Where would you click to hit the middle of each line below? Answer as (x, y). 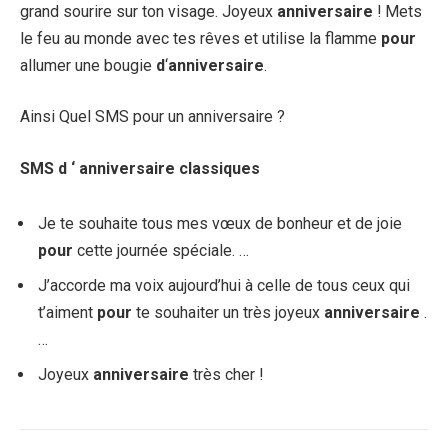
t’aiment (67, 313)
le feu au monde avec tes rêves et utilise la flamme (200, 38)
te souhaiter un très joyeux (230, 313)
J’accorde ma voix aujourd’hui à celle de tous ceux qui (224, 286)
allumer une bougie (88, 65)
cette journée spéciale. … (163, 251)
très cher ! (228, 375)
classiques (219, 168)
